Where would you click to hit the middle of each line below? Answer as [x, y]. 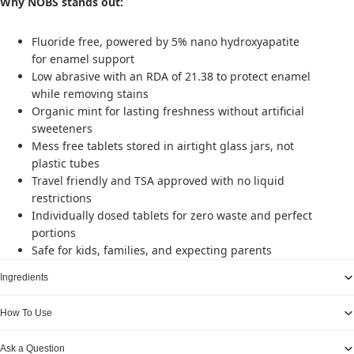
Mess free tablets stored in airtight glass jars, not [163, 146]
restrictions [62, 198]
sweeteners [62, 128]
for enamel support [83, 59]
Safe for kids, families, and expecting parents [152, 250]
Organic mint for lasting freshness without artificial [168, 111]
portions [54, 233]
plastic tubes [66, 163]
